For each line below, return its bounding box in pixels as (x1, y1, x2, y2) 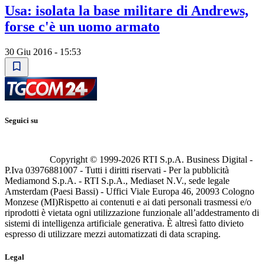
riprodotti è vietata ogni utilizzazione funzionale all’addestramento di (5, 208, 259, 218)
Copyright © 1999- (50, 154, 121, 165)
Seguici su (5, 116, 38, 125)
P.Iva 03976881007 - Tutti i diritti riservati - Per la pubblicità (5, 165, 229, 176)
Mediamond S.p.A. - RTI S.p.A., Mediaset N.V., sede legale (5, 176, 230, 186)
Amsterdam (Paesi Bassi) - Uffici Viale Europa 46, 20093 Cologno (5, 186, 254, 197)
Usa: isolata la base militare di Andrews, (5, 3, 248, 19)
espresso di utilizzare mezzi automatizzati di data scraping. (5, 229, 221, 240)
